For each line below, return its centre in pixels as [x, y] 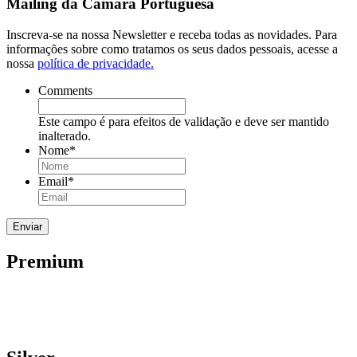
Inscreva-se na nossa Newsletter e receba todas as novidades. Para [172, 34]
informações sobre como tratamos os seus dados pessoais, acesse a [172, 49]
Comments [65, 90]
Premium [45, 261]
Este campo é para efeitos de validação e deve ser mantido [184, 121]
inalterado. [65, 135]
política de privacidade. [96, 63]
